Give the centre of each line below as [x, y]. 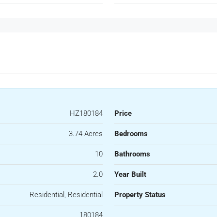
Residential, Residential [66, 195]
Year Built [130, 175]
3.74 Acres [86, 134]
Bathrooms [132, 154]
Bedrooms [131, 134]
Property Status [140, 195]
